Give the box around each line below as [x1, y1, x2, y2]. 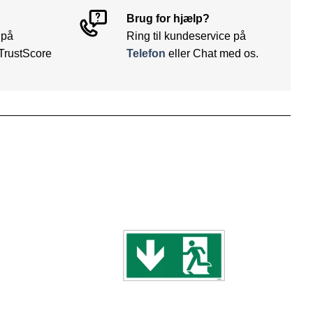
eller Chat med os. [165, 48, 259, 60]
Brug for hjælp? [126, 13, 210, 25]
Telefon [126, 48, 166, 60]
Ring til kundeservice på [126, 30, 246, 43]
